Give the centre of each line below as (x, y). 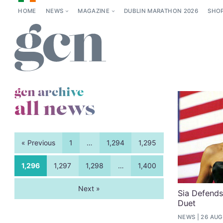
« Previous (38, 142)
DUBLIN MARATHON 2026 (161, 11)
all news (55, 109)
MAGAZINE (94, 11)
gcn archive (49, 93)
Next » (89, 188)
